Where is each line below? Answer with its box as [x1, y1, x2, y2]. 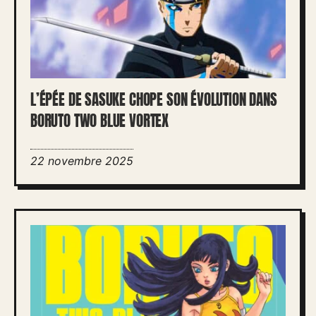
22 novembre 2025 [30, 153, 133, 168]
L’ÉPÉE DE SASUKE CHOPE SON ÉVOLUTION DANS [30, 88, 277, 111]
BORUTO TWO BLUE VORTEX [30, 109, 169, 132]
